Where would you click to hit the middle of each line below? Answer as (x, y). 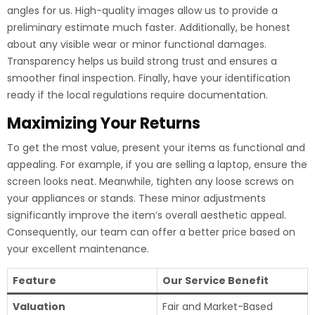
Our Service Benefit (216, 281)
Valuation (39, 307)
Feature (34, 281)
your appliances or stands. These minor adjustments (136, 198)
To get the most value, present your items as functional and (156, 148)
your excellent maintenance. (78, 249)
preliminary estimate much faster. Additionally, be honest (149, 27)
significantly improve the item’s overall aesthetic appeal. (147, 215)
